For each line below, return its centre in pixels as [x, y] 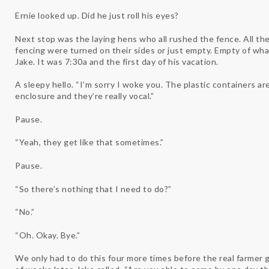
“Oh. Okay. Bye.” [47, 235]
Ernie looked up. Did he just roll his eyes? [97, 15]
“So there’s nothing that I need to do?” [93, 189]
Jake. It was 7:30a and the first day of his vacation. [117, 61]
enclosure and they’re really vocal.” [84, 96]
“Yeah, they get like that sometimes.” [89, 142]
